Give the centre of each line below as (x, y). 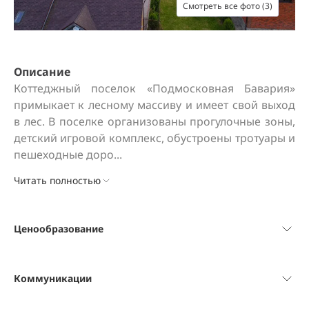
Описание (42, 72)
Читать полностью (57, 180)
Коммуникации (53, 278)
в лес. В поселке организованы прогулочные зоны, (154, 121)
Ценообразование (59, 229)
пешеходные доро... (68, 154)
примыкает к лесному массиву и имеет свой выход (154, 105)
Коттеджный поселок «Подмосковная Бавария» (154, 88)
